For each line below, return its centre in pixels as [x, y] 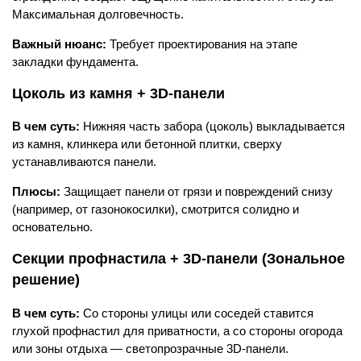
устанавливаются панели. [84, 162]
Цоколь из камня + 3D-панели [118, 93]
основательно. [52, 227]
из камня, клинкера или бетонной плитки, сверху [147, 144]
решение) [46, 280]
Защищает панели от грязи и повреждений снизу [197, 192]
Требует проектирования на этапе [202, 44]
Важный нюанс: [59, 44]
